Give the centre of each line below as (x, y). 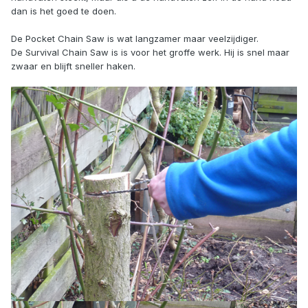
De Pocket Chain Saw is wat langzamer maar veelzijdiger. (135, 39)
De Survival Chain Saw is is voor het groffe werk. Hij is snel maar (150, 53)
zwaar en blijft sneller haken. (73, 66)
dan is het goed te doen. (64, 11)
